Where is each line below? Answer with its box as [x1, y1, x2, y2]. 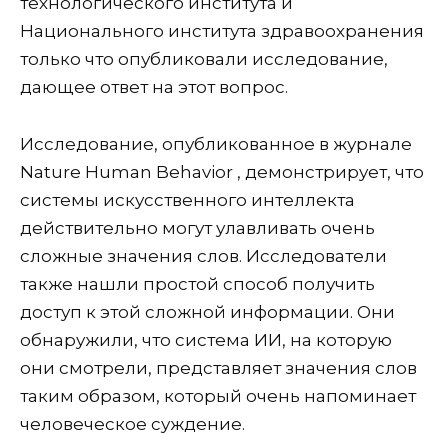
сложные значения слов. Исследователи [20, 246, 387, 267]
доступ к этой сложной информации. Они [20, 302, 395, 323]
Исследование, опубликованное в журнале [20, 134, 412, 155]
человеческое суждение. [20, 414, 245, 435]
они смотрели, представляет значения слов [20, 358, 417, 379]
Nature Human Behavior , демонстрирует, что [20, 162, 424, 183]
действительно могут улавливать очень [20, 218, 375, 239]
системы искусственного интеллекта [20, 190, 355, 211]
